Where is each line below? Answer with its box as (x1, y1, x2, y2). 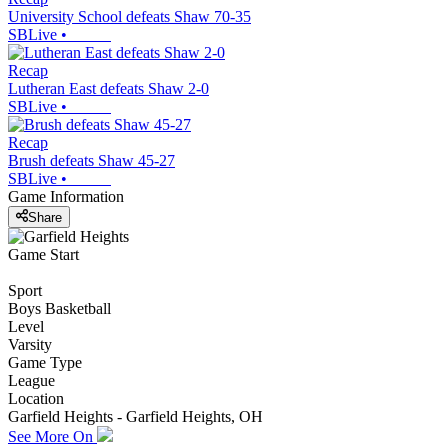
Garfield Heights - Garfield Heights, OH (8, 407, 263, 425)
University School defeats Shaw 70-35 (8, 8, 251, 26)
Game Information (8, 188, 124, 206)
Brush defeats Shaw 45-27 (8, 152, 175, 170)
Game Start (8, 245, 79, 263)
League (8, 371, 55, 389)
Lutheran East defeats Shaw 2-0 (8, 80, 209, 98)
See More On (8, 427, 97, 445)
